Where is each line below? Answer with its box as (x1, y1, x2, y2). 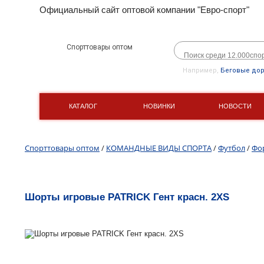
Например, (183, 67, 221, 74)
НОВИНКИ (143, 102, 175, 110)
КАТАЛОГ (68, 102, 97, 110)
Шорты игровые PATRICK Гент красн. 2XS (25, 191, 229, 203)
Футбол (218, 142, 245, 153)
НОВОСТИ (218, 102, 252, 110)
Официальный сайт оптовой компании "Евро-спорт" (39, 5, 250, 15)
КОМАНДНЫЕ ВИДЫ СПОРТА (106, 142, 212, 153)
